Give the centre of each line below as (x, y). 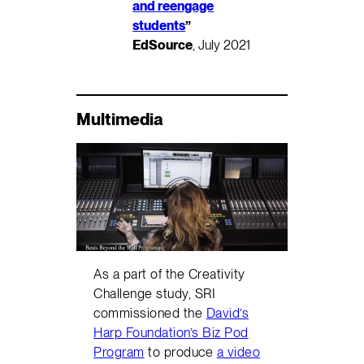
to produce (180, 352)
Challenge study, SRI (155, 294)
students (159, 26)
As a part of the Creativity (169, 274)
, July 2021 (222, 45)
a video (238, 352)
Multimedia (120, 119)
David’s (227, 313)
